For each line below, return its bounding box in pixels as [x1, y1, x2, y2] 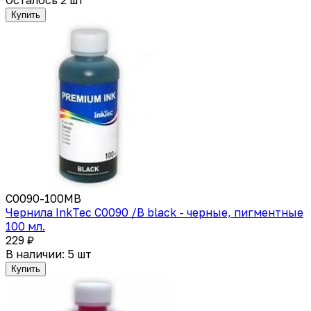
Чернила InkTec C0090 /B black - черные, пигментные [6, 205, 303, 219]
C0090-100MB [6, 191, 81, 205]
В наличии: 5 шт [6, 246, 92, 261]
